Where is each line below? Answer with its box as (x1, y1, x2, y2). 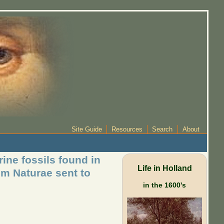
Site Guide (71, 125, 102, 133)
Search (152, 125, 173, 133)
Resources (111, 125, 142, 133)
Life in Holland (137, 163, 192, 172)
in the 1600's (143, 180, 186, 189)
